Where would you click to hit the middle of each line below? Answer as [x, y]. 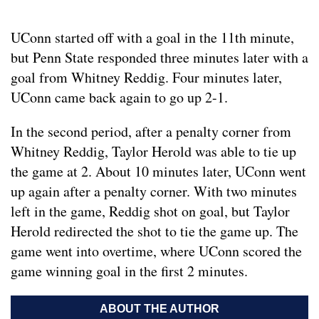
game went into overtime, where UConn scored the [156, 251]
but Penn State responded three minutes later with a [159, 58]
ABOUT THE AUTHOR [159, 309]
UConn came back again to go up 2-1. [119, 98]
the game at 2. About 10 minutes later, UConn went [158, 172]
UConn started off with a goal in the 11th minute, [152, 38]
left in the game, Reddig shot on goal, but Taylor [150, 211]
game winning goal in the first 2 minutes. [129, 271]
